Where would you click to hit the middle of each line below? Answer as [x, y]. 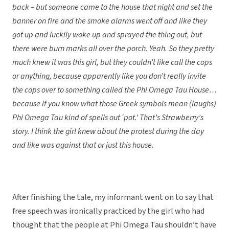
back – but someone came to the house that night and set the [112, 7]
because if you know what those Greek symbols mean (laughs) [114, 104]
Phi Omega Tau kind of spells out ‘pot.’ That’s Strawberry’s [108, 118]
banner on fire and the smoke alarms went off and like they [110, 21]
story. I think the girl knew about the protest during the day [108, 132]
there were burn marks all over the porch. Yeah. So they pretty [113, 49]
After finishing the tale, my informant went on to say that [113, 198]
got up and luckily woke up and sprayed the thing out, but [107, 35]
